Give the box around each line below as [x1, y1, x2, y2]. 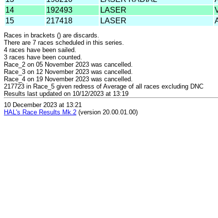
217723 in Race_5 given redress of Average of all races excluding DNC [4, 82, 203, 90]
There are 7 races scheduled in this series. [4, 38, 124, 46]
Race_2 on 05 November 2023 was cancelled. [4, 60, 133, 68]
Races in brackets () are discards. [4, 31, 99, 39]
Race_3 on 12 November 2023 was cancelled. [4, 68, 133, 75]
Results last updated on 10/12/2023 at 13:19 [4, 90, 128, 97]
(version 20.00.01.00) [76, 109, 138, 116]
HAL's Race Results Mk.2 [4, 109, 76, 116]
